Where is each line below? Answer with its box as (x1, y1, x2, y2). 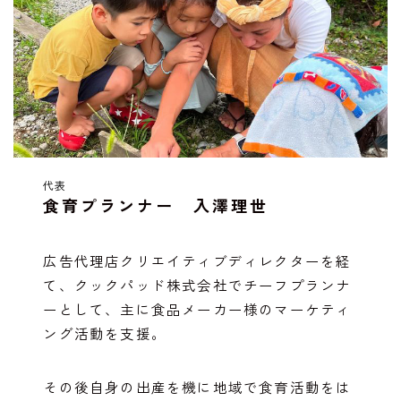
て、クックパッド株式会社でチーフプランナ (43, 275, 352, 295)
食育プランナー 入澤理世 (43, 193, 269, 218)
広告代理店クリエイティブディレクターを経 (43, 251, 352, 271)
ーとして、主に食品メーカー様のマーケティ (43, 299, 352, 320)
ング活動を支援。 (43, 323, 167, 344)
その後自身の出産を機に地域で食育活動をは (43, 377, 352, 397)
